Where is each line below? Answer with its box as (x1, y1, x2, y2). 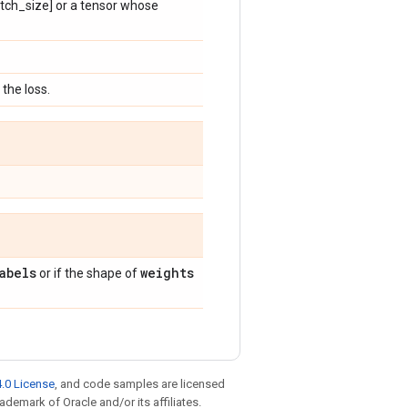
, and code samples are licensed (55, 377, 225, 391)
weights (140, 264, 194, 281)
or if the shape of (36, 266, 140, 280)
